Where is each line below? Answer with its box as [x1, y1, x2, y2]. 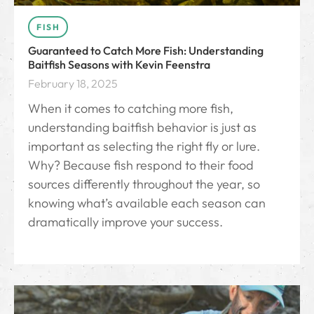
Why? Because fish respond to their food [28, 157, 254, 174]
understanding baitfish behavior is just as [28, 119, 257, 136]
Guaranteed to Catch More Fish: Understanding [28, 43, 264, 58]
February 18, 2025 [28, 76, 118, 91]
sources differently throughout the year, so [28, 176, 260, 193]
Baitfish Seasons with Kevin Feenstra [28, 57, 210, 72]
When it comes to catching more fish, [28, 100, 233, 117]
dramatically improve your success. [28, 214, 223, 231]
